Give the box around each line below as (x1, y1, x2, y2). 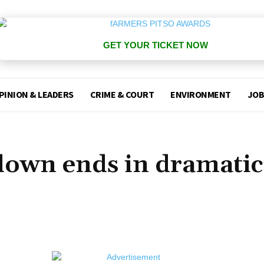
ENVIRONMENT (170, 88, 231, 101)
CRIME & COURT (90, 88, 154, 101)
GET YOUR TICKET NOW (103, 40, 208, 51)
